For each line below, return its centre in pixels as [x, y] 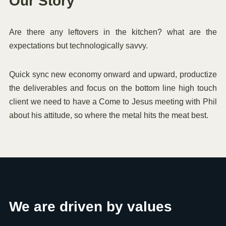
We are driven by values [91, 206]
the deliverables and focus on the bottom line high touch [113, 88]
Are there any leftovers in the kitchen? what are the [113, 32]
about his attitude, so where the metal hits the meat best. [109, 115]
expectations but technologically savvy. [79, 45]
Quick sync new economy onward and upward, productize [113, 74]
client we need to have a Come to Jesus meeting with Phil [113, 101]
